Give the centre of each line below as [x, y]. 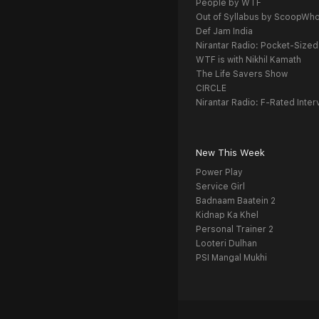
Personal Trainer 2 [235, 229]
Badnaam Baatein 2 [236, 201]
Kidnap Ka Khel [227, 215]
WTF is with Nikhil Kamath [249, 60]
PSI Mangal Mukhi [231, 258]
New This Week [230, 153]
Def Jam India [224, 31]
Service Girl [220, 187]
